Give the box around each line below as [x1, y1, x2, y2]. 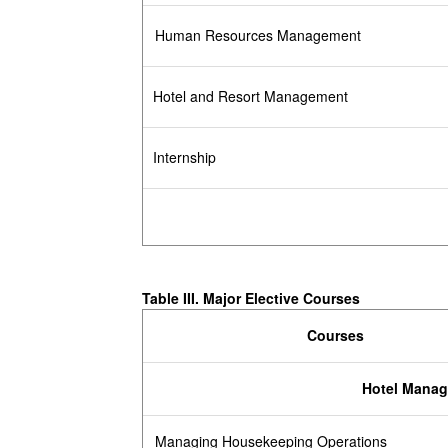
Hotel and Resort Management [153, 86, 348, 107]
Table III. [142, 288, 203, 309]
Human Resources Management [154, 25, 361, 46]
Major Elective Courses [203, 288, 360, 309]
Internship [153, 147, 216, 168]
